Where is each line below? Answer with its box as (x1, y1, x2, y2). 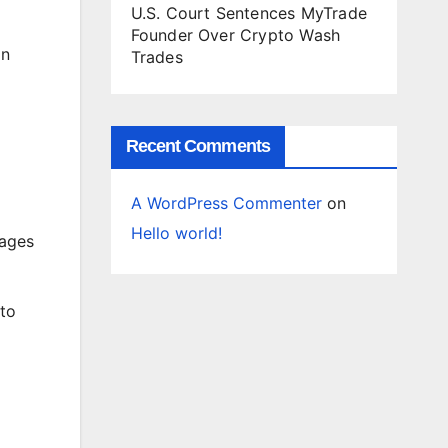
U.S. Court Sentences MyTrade (130, 3, 368, 23)
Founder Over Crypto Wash (130, 25, 341, 45)
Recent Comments (125, 136, 270, 156)
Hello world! (130, 223, 222, 243)
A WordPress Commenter (130, 193, 322, 213)
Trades (130, 47, 183, 67)
